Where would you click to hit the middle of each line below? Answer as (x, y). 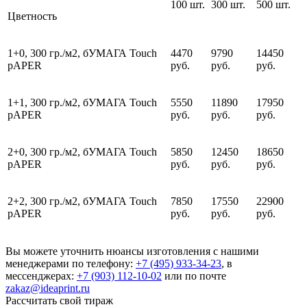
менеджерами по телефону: (71, 264)
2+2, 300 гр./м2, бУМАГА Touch (82, 201)
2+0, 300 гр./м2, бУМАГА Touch (82, 152)
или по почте (194, 276)
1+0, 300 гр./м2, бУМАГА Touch (82, 53)
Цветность (32, 16)
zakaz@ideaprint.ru (48, 288)
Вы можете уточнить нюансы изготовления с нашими (132, 251)
